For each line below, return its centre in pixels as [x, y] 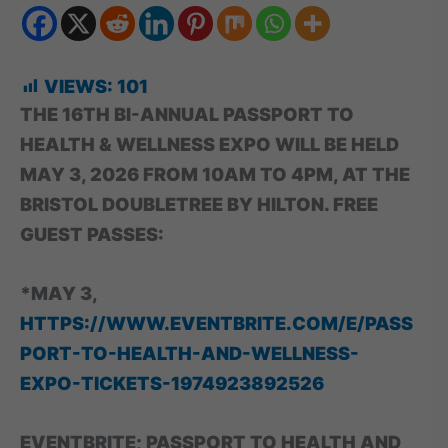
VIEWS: [78, 85]
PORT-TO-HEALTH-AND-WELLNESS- [189, 352]
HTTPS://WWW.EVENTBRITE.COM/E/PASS [216, 322]
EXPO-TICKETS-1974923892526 [172, 382]
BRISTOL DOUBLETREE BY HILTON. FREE [199, 203]
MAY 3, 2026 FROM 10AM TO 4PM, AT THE [215, 173]
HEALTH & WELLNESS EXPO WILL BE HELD [209, 143]
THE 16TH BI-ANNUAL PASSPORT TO [187, 113]
